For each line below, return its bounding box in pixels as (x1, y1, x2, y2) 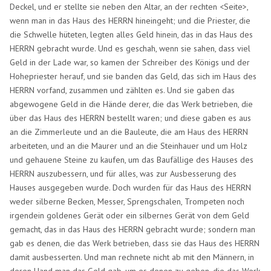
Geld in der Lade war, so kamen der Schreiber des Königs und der (10, 56, 250, 68)
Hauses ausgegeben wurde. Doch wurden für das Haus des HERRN (10, 181, 252, 193)
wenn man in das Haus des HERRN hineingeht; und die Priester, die (10, 15, 251, 26)
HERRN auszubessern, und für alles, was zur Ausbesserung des (10, 168, 237, 179)
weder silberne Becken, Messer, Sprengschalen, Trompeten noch (10, 195, 245, 207)
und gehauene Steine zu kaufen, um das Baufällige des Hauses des (10, 154, 254, 165)
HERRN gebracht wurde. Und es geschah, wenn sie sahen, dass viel (10, 42, 251, 54)
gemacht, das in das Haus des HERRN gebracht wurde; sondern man (10, 223, 256, 235)
